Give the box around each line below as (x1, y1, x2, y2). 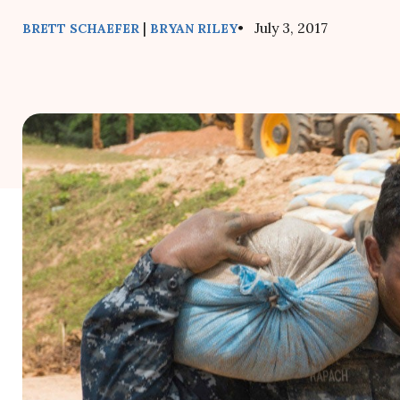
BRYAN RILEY (150, 21, 237, 37)
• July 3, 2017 (237, 19, 328, 37)
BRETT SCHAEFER (22, 21, 139, 37)
